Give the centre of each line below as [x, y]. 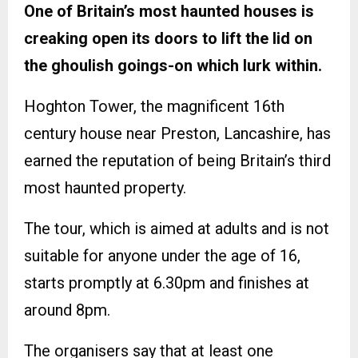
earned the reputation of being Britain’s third [177, 161]
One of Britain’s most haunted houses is [169, 12]
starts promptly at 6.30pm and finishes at [167, 283]
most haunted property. [105, 188]
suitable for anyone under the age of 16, [162, 256]
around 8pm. [67, 310]
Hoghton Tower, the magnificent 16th [154, 107]
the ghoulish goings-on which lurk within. [173, 66]
